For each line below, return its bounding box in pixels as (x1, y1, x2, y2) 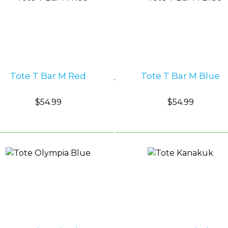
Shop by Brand (69, 4, 143, 16)
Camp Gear (69, 30, 126, 42)
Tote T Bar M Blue (141, 71, 220, 81)
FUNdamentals (69, 56, 146, 69)
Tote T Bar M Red (10, 71, 87, 81)
